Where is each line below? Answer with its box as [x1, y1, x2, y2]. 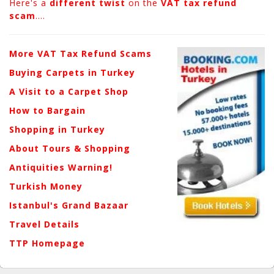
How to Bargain [9, 104, 86, 116]
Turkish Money [9, 180, 83, 192]
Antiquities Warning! [9, 161, 113, 173]
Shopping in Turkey [9, 123, 105, 135]
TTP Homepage [9, 237, 85, 249]
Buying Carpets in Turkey [9, 66, 135, 78]
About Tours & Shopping [9, 142, 130, 154]
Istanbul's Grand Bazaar [9, 199, 128, 211]
